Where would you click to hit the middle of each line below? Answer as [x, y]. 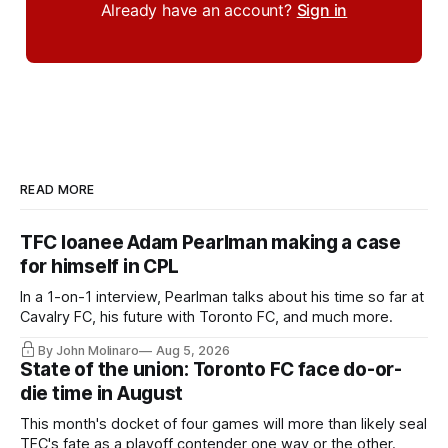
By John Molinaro [89, 350]
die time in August [102, 394]
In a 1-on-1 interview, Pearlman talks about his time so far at [222, 297]
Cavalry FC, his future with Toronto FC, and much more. [206, 317]
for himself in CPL [100, 267]
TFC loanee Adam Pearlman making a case [210, 243]
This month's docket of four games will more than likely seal [223, 424]
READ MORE [57, 190]
